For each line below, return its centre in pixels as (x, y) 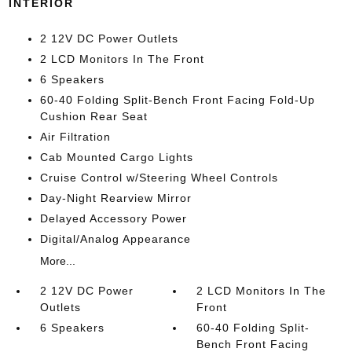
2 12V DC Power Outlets (109, 38)
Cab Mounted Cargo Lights (116, 157)
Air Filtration (75, 136)
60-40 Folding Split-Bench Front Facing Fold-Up (177, 99)
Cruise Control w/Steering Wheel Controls (159, 177)
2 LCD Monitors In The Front (122, 59)
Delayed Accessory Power (113, 218)
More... (57, 260)
